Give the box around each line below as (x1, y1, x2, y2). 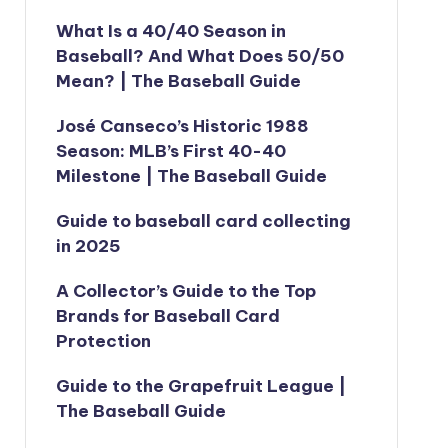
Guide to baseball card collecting (55, 210, 351, 232)
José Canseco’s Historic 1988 (55, 115, 309, 137)
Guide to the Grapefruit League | (55, 375, 346, 397)
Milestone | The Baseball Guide (55, 165, 327, 187)
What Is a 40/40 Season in (55, 20, 286, 42)
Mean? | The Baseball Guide (55, 70, 301, 92)
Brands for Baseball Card (55, 305, 280, 327)
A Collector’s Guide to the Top (55, 280, 316, 302)
